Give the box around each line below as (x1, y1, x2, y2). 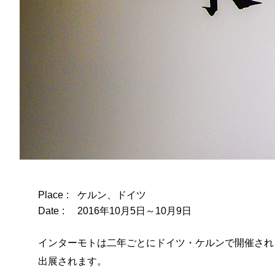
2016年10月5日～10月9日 (77, 205, 192, 216)
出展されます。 (38, 255, 107, 266)
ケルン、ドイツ (77, 190, 146, 201)
